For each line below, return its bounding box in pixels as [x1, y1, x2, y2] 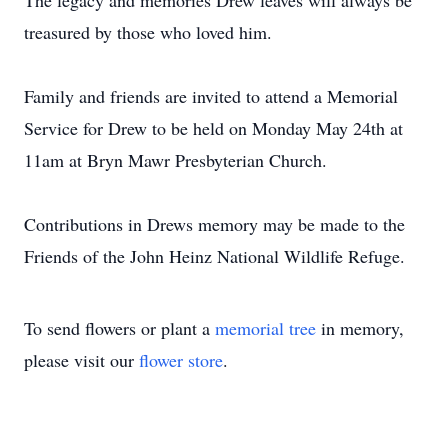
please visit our [24, 348, 139, 372]
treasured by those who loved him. [24, 20, 272, 44]
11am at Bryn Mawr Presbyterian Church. [24, 148, 327, 172]
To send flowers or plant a [24, 316, 215, 340]
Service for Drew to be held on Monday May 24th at [24, 116, 403, 140]
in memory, [316, 316, 404, 340]
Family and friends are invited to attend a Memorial [24, 84, 398, 108]
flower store [139, 348, 223, 372]
